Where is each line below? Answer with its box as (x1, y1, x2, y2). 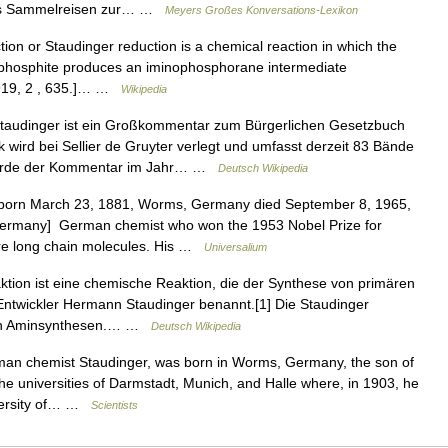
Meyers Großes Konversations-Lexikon (165, 4, 358, 16)
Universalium (204, 241, 267, 253)
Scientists (91, 399, 138, 411)
